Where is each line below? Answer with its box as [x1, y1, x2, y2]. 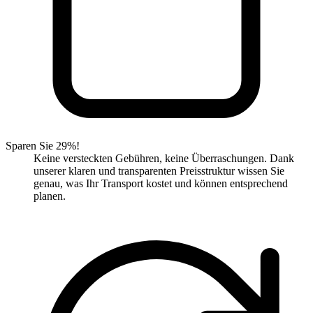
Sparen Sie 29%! [6, 140, 80, 152]
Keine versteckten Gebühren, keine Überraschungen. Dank [34, 152, 294, 165]
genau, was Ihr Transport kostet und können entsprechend [34, 177, 288, 190]
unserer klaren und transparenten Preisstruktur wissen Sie [34, 165, 284, 177]
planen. [34, 190, 66, 203]
